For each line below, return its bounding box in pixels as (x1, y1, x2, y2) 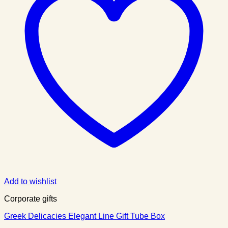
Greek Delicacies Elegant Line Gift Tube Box (4, 211, 165, 220)
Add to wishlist (4, 177, 56, 186)
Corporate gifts (4, 194, 57, 203)
